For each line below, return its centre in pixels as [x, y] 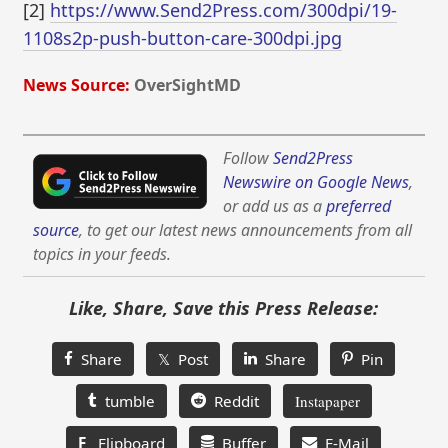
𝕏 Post [183, 359]
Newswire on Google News [316, 182]
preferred [359, 206]
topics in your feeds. [102, 254]
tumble [125, 401]
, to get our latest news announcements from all [246, 230]
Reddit [232, 401]
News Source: [77, 85]
